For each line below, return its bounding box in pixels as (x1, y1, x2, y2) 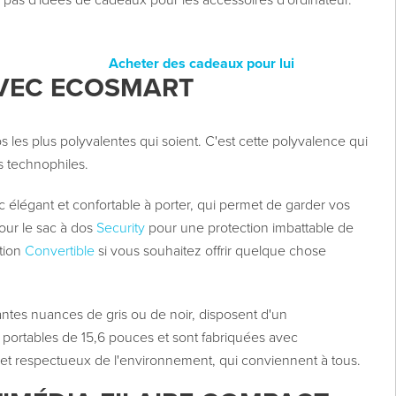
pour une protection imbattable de (144, 219, 354, 238)
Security (95, 219, 145, 238)
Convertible (24, 242, 95, 261)
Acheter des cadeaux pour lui (108, 55, 294, 73)
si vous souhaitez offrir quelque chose (94, 242, 326, 261)
